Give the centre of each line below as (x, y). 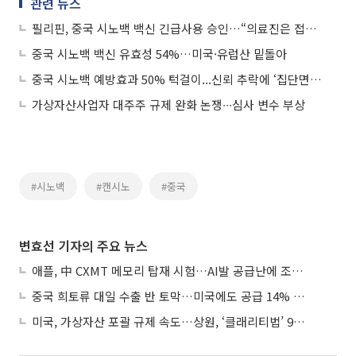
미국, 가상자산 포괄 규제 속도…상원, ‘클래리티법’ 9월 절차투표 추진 (299, 321)
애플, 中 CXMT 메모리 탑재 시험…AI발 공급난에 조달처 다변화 (298, 270)
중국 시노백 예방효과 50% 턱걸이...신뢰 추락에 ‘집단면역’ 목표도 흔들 (316, 79)
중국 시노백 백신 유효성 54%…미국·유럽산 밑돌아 (159, 53)
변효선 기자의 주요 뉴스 (83, 245)
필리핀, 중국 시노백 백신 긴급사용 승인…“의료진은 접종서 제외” (311, 28)
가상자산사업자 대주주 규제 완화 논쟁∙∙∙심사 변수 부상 (168, 104)
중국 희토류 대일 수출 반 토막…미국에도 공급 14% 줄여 (299, 296)
